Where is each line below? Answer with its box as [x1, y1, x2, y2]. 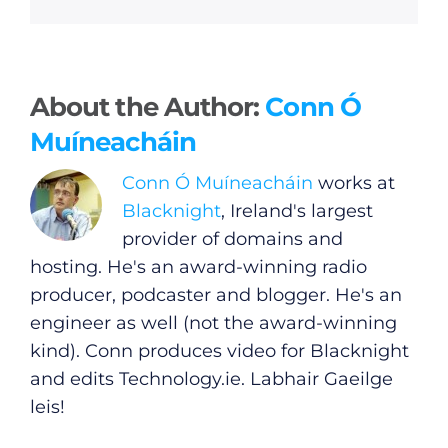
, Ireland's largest [220, 200, 373, 223]
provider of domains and [121, 228, 343, 251]
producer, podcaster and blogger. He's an [29, 284, 402, 307]
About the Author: [29, 91, 266, 123]
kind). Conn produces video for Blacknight [29, 340, 409, 363]
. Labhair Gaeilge [240, 368, 393, 391]
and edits [29, 368, 119, 391]
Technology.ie [118, 368, 241, 391]
